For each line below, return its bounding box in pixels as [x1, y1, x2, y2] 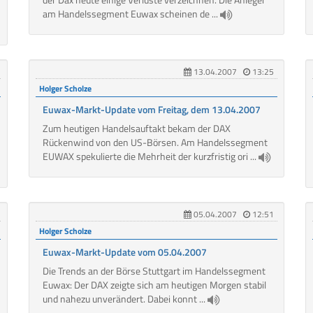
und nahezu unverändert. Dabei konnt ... [42, 291, 208, 307]
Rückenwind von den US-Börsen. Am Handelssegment [42, 135, 268, 150]
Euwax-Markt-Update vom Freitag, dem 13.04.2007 [42, 102, 261, 117]
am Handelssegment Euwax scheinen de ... [42, 6, 220, 22]
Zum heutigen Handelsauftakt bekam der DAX [42, 121, 231, 136]
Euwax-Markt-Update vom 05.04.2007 [42, 245, 207, 260]
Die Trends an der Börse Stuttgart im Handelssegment [42, 263, 265, 279]
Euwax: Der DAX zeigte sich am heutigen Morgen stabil [42, 277, 266, 293]
